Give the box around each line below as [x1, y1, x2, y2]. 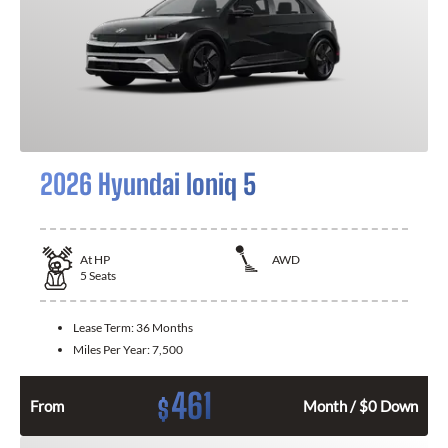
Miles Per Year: [73, 342, 152, 358]
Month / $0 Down [303, 397, 418, 416]
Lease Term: [73, 320, 136, 336]
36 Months [136, 320, 193, 336]
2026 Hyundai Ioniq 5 [40, 166, 256, 201]
